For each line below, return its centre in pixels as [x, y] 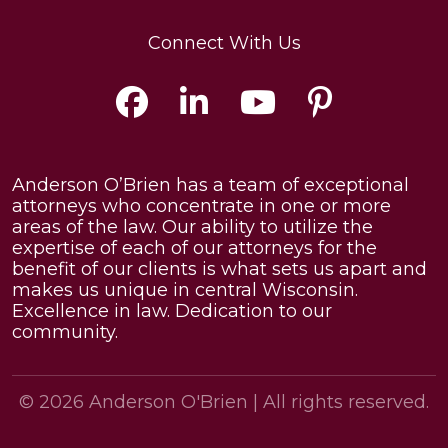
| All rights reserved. [338, 402]
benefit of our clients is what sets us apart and [219, 269]
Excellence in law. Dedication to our [172, 311]
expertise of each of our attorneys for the [194, 248]
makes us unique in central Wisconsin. [185, 290]
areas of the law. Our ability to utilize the [192, 227]
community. [65, 332]
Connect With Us [224, 43]
